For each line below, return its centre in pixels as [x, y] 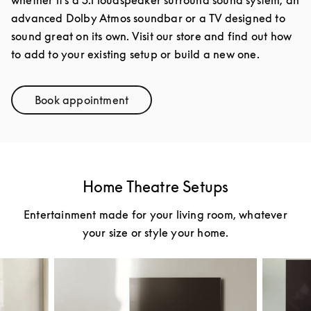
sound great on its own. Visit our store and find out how [152, 36]
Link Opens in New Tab [140, 105]
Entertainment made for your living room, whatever [155, 214]
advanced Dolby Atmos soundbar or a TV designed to [148, 18]
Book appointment [82, 100]
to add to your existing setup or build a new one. [135, 54]
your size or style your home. [155, 232]
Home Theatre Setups [155, 186]
